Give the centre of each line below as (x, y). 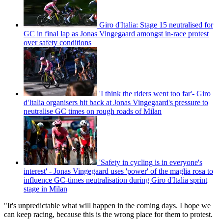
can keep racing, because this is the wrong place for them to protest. (108, 215)
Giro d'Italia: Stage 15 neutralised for (156, 25)
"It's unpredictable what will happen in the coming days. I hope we (107, 206)
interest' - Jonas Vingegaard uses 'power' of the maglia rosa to (118, 171)
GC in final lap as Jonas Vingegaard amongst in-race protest (116, 34)
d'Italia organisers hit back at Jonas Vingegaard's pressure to (116, 103)
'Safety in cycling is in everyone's (151, 163)
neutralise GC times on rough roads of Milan (93, 111)
